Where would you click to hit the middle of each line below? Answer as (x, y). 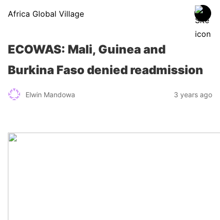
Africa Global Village (46, 14)
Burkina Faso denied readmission (106, 70)
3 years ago (193, 94)
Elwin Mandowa (50, 94)
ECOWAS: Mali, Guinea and (87, 49)
